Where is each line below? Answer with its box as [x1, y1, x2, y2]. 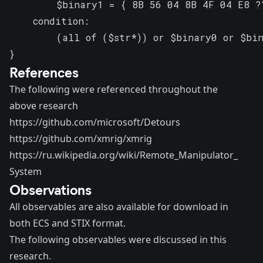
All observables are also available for [9, 200, 173, 213]
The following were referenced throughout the [9, 82, 218, 96]
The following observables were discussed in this [9, 232, 227, 246]
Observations [9, 179, 92, 198]
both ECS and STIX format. [9, 216, 126, 230]
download [173, 200, 218, 213]
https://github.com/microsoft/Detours [9, 115, 180, 129]
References [9, 62, 79, 81]
